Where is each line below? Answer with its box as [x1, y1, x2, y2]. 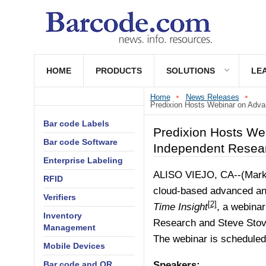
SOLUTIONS [166, 66, 215, 75]
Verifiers [43, 192, 76, 202]
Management [43, 223, 96, 232]
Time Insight [153, 201, 208, 213]
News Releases [185, 93, 239, 102]
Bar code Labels [43, 119, 109, 128]
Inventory [43, 211, 82, 220]
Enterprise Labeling [43, 156, 123, 165]
